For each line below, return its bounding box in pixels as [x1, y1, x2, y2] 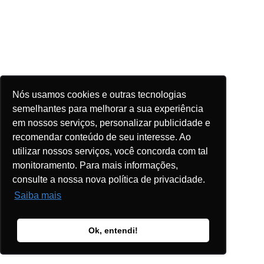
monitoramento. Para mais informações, [12, 160, 179, 170]
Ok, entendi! [88, 226, 138, 236]
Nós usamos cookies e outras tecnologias [12, 89, 187, 100]
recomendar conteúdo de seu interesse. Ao [12, 131, 192, 142]
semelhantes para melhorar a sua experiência [12, 103, 204, 114]
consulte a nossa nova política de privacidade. [12, 174, 206, 184]
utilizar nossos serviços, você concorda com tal [12, 146, 209, 156]
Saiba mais [14, 190, 62, 201]
